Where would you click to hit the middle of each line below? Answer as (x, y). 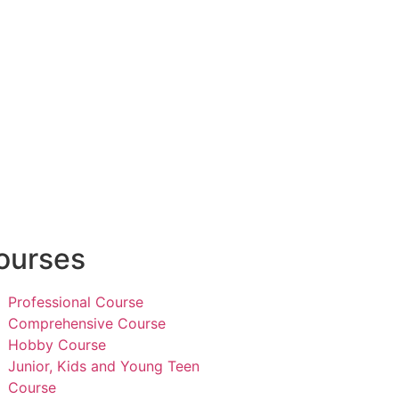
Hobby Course (57, 345)
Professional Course (76, 302)
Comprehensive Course (87, 324)
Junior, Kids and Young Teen (104, 366)
